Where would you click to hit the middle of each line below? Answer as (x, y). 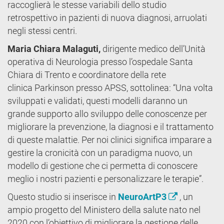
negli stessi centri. (42, 30)
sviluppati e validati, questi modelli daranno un (97, 100)
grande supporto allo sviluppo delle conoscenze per (107, 113)
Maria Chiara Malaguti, (55, 48)
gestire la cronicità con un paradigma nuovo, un (100, 152)
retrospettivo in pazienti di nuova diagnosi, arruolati (107, 17)
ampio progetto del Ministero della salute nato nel (104, 209)
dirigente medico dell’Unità (154, 48)
